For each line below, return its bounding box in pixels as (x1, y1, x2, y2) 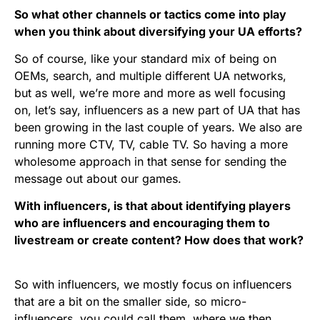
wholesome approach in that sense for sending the (14, 154, 286, 169)
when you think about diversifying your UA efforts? (14, 24, 302, 39)
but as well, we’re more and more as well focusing (14, 86, 286, 101)
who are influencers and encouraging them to (14, 216, 270, 231)
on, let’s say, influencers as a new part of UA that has (14, 103, 300, 118)
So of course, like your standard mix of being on (14, 51, 276, 66)
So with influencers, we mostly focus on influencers (14, 277, 291, 292)
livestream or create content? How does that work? (14, 233, 304, 248)
